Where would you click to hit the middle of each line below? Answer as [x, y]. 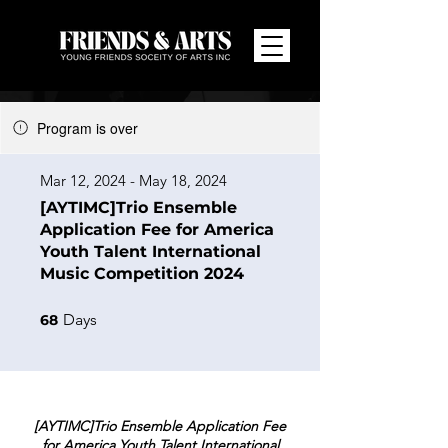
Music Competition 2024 [142, 273]
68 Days [116, 314]
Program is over [87, 128]
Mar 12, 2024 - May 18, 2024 [133, 180]
